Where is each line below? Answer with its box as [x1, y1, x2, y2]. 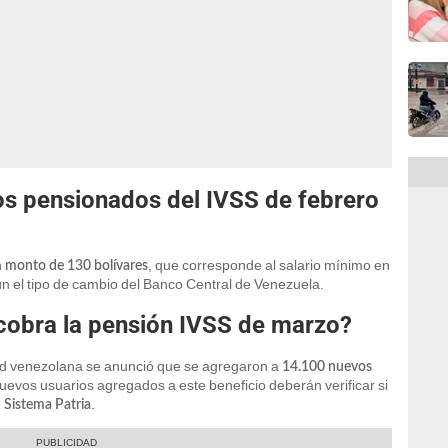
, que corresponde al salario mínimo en [148, 257, 390, 274]
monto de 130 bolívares [5, 259, 148, 274]
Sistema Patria [4, 398, 91, 413]
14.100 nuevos [282, 360, 372, 375]
